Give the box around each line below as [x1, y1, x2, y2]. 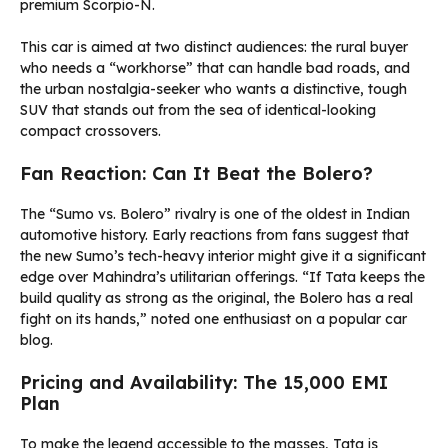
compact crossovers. [20, 122, 161, 141]
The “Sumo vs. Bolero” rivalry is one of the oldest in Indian [20, 205, 410, 224]
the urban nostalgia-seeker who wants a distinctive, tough [20, 80, 407, 99]
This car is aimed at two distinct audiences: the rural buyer [20, 38, 408, 57]
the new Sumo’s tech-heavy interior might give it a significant [20, 247, 426, 266]
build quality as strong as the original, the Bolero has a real [20, 289, 413, 308]
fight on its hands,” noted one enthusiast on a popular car [20, 310, 407, 329]
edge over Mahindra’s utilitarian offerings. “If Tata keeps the [20, 268, 425, 287]
